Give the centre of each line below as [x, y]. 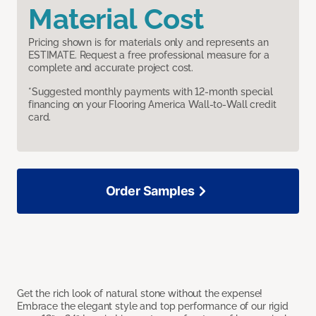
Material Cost [116, 19]
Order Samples [150, 191]
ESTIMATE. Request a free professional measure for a [149, 55]
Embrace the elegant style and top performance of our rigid [153, 306]
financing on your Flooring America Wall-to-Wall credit [152, 105]
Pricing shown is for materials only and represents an [148, 43]
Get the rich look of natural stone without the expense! [140, 294]
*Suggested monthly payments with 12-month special [151, 92]
